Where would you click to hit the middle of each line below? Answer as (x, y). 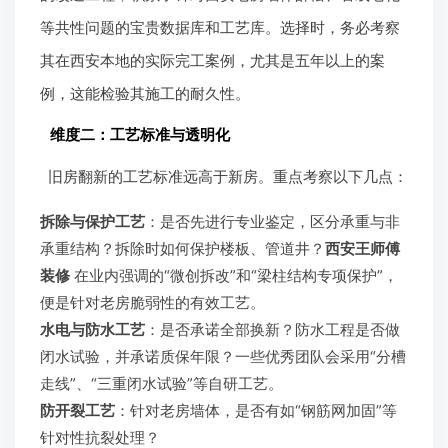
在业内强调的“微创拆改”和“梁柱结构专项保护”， (234, 275)
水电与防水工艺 (92, 329)
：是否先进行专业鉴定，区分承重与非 (272, 221)
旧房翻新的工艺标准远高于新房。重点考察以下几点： (227, 176)
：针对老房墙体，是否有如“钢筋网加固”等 (256, 410)
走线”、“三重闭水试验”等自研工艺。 (161, 383)
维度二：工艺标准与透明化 (140, 134)
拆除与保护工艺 (92, 221)
